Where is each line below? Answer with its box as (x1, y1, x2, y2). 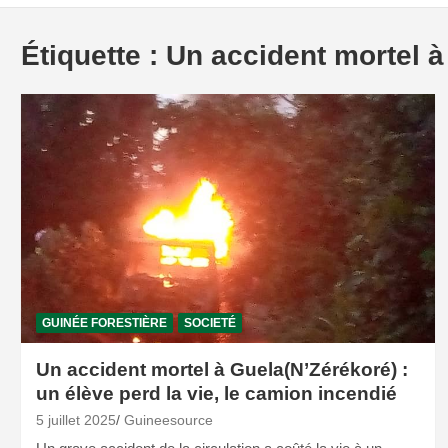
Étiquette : (20, 40, 166, 72)
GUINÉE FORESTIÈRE (41, 316, 167, 331)
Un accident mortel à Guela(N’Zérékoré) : (35, 359, 408, 381)
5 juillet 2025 (35, 412, 116, 429)
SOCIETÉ (183, 316, 236, 331)
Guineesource (123, 412, 213, 429)
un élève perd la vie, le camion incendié (35, 383, 397, 405)
